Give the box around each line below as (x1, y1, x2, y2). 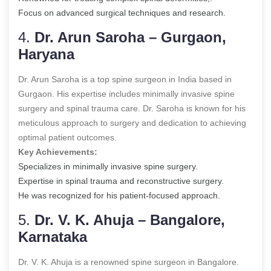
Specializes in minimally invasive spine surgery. (18, 161, 198, 171)
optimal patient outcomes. (18, 132, 117, 142)
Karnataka (18, 228, 87, 245)
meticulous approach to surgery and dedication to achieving (18, 117, 246, 128)
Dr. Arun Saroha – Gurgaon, (34, 28, 226, 45)
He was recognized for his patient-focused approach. (18, 190, 220, 200)
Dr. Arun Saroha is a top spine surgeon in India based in (18, 74, 232, 84)
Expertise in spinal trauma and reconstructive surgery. (18, 175, 224, 186)
